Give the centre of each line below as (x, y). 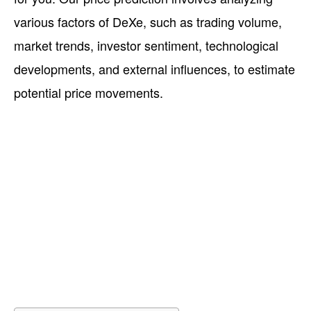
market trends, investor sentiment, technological (146, 45)
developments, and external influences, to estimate (154, 68)
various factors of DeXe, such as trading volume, (148, 21)
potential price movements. (89, 92)
